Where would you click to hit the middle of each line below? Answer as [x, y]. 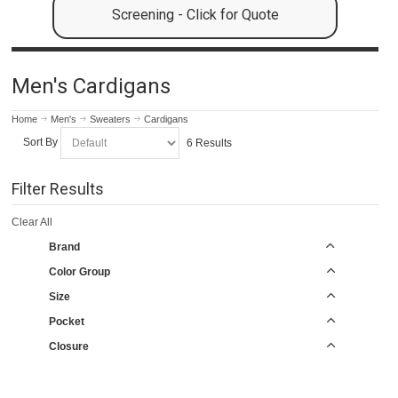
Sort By [40, 143]
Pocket [66, 321]
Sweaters [111, 119]
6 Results [209, 143]
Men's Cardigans [92, 87]
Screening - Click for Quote [195, 15]
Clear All [32, 222]
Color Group [79, 271]
